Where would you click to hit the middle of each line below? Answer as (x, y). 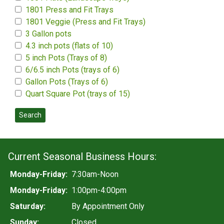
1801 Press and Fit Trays (69, 10)
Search (30, 115)
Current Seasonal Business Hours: (82, 156)
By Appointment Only (108, 206)
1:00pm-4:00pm (99, 190)
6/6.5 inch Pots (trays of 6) (72, 70)
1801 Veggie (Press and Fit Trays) (85, 22)
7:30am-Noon (95, 174)
